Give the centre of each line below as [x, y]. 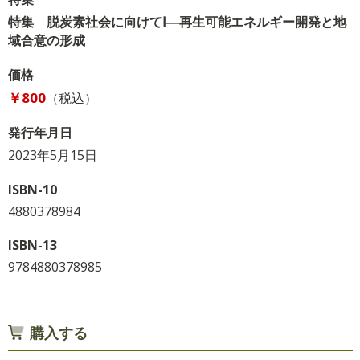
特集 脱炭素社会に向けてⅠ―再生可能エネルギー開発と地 [177, 21]
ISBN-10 [32, 189]
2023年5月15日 [52, 155]
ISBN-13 [32, 245]
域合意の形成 [46, 40]
